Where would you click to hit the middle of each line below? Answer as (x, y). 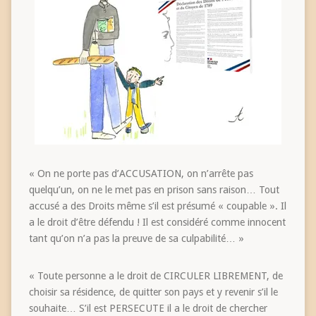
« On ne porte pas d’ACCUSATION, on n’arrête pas (141, 173)
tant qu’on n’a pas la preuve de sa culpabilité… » (136, 238)
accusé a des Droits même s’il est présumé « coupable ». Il (157, 206)
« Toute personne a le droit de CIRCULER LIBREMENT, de (156, 275)
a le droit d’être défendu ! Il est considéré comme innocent (157, 222)
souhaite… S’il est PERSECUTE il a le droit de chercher (148, 308)
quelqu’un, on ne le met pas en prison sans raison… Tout (154, 189)
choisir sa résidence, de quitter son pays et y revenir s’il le (153, 292)
